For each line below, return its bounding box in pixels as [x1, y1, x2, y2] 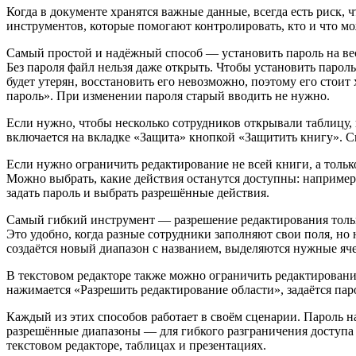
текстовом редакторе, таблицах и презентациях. [6, 338, 266, 352]
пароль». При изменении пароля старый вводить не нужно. [6, 88, 330, 103]
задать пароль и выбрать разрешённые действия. [6, 185, 269, 199]
